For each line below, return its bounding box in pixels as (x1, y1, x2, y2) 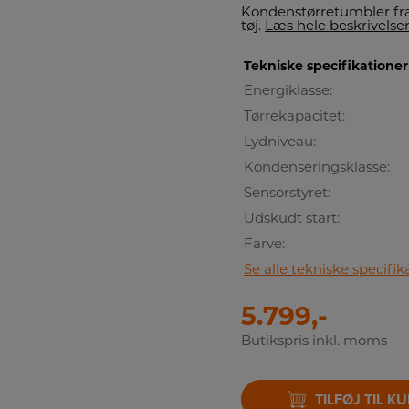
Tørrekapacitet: (244, 110, 345, 124)
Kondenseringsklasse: (244, 161, 390, 175)
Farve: (244, 237, 285, 252)
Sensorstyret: (244, 186, 330, 201)
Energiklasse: (244, 84, 332, 99)
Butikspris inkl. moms (241, 335, 387, 349)
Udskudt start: (244, 212, 340, 226)
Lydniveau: (244, 135, 316, 150)
